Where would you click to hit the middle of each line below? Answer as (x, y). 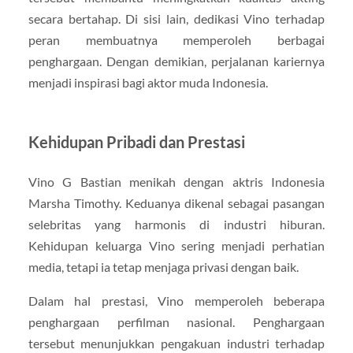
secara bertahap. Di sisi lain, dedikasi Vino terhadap (176, 18)
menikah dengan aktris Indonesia (223, 181)
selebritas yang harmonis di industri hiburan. (176, 224)
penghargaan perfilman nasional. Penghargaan (176, 321)
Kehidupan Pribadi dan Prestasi (136, 141)
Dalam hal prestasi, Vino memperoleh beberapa (176, 300)
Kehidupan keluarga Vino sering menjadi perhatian (176, 245)
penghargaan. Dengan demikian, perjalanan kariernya (176, 61)
